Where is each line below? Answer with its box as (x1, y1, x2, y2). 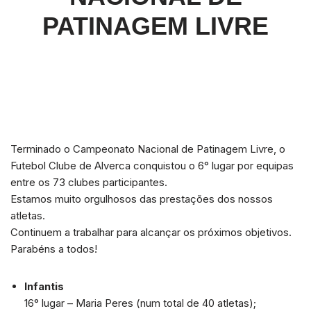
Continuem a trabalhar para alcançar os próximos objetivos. (10, 226, 292, 239)
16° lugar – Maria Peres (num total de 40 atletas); (24, 296, 256, 310)
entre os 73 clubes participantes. (10, 176, 167, 189)
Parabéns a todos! (10, 242, 97, 255)
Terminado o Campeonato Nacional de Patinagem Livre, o (10, 142, 285, 155)
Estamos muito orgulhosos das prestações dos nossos (10, 192, 273, 205)
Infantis (24, 280, 64, 293)
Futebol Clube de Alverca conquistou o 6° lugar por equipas (10, 159, 294, 172)
